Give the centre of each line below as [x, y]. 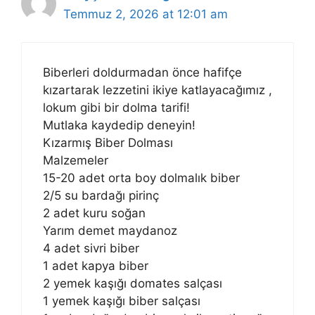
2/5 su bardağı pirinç [101, 196]
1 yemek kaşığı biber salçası [122, 301]
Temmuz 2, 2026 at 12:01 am [146, 14]
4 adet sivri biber [91, 249]
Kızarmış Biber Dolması [108, 143]
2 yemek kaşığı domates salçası [133, 284]
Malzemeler [76, 161]
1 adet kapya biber [96, 266]
